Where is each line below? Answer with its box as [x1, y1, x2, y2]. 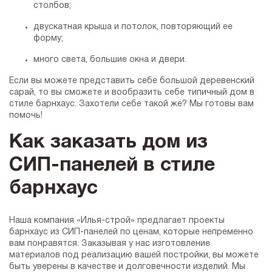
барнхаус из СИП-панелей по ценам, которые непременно [9, 228, 253, 237]
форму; [33, 35, 63, 43]
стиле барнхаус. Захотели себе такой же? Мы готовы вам [9, 100, 254, 109]
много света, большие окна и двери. [33, 56, 186, 64]
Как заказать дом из [9, 134, 208, 152]
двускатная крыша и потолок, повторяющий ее [33, 23, 233, 32]
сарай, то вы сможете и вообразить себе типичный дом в [9, 89, 254, 97]
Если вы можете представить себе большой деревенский [9, 77, 254, 86]
